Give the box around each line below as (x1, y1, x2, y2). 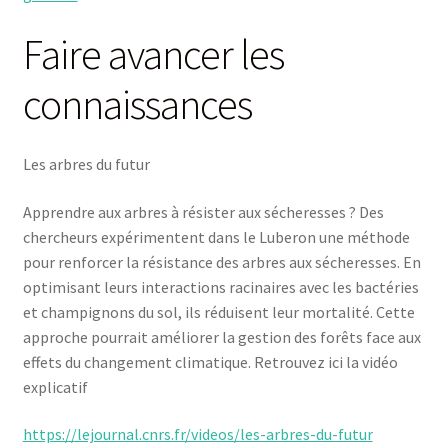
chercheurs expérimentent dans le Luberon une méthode (22, 226, 410, 247)
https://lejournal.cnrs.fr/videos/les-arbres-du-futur (22, 424, 373, 445)
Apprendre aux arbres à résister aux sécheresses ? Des (22, 201, 384, 222)
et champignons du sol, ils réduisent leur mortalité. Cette (22, 301, 415, 322)
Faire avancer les (22, 28, 284, 81)
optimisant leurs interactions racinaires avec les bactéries (22, 276, 419, 297)
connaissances (22, 78, 252, 131)
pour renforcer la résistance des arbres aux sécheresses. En (22, 251, 421, 272)
